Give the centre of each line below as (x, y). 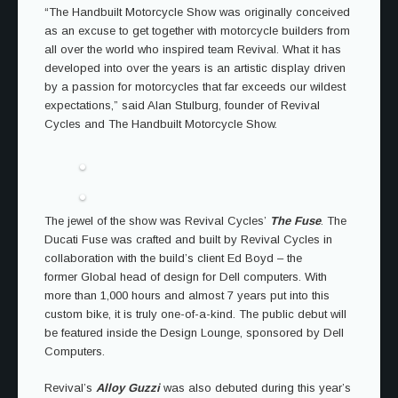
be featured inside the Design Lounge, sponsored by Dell (194, 333)
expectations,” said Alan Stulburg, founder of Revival (182, 105)
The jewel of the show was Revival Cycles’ (157, 221)
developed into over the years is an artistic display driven (195, 68)
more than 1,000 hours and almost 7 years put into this (187, 295)
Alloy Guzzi (130, 388)
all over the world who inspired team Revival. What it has (193, 49)
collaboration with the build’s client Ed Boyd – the (173, 258)
